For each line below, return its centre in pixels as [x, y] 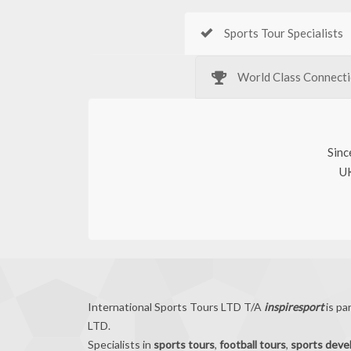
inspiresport [293, 306]
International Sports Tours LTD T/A [175, 306]
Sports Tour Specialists [283, 33]
